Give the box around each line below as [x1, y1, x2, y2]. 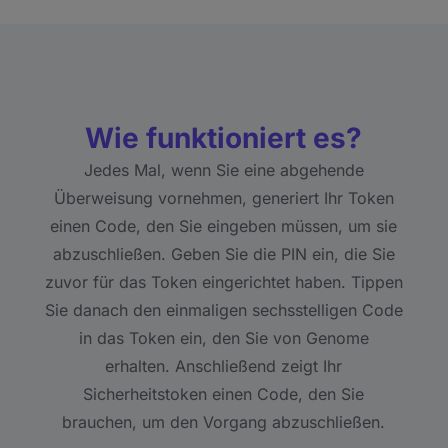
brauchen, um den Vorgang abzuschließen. [62, 412, 386, 432]
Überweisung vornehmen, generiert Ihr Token [53, 188, 394, 208]
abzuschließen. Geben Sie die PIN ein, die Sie [52, 244, 395, 264]
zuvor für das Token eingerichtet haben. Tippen [44, 272, 403, 292]
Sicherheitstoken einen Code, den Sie [83, 384, 365, 404]
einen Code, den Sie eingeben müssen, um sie [50, 216, 398, 236]
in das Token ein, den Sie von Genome [78, 328, 369, 348]
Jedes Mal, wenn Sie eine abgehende [83, 160, 364, 180]
